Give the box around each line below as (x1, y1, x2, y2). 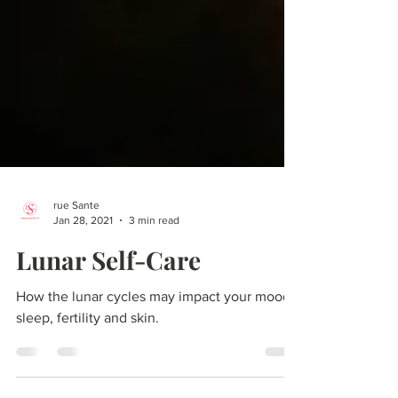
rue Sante (53, 271, 99, 283)
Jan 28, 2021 (53, 285, 113, 298)
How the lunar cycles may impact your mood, (16, 361, 294, 376)
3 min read (129, 285, 179, 298)
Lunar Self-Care (16, 315, 201, 348)
